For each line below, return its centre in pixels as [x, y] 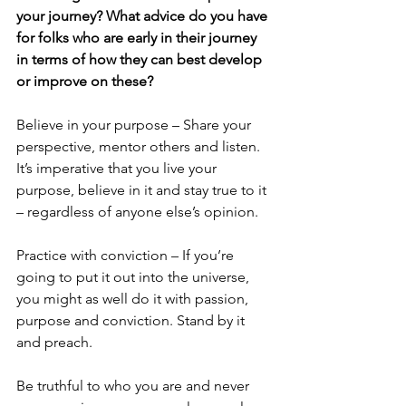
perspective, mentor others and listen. [140, 146]
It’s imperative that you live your [118, 168]
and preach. [54, 342]
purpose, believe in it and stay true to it [143, 190]
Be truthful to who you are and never [135, 386]
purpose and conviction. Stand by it [132, 320]
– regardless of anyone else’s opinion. [137, 212]
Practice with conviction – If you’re [127, 255]
